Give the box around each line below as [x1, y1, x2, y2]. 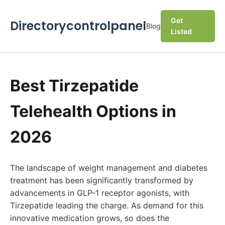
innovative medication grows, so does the [10, 213, 169, 223]
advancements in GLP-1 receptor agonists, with [10, 188, 189, 198]
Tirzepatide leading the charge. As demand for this [10, 200, 203, 210]
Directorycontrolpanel [10, 18, 146, 34]
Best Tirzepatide [10, 76, 139, 95]
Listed [171, 27, 192, 36]
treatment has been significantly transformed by [10, 175, 193, 185]
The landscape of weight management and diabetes [10, 163, 207, 173]
